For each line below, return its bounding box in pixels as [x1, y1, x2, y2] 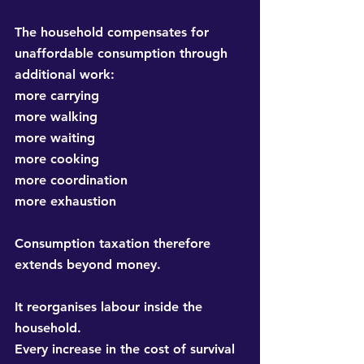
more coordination [15, 172, 128, 188]
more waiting [15, 130, 95, 146]
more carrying [15, 88, 99, 104]
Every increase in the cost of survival [15, 341, 239, 357]
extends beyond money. [15, 257, 161, 273]
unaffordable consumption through [15, 45, 232, 62]
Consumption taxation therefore [15, 236, 214, 252]
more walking [15, 109, 97, 125]
